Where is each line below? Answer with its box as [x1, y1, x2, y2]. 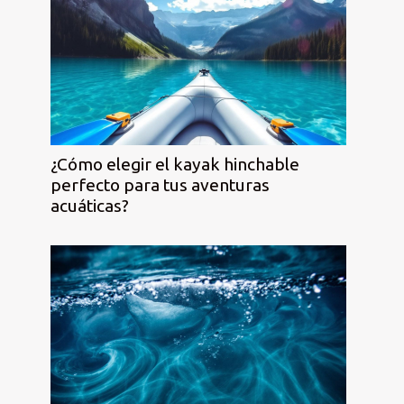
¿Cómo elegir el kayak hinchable [50, 153, 299, 174]
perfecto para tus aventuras [50, 174, 270, 195]
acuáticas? [50, 195, 129, 216]
